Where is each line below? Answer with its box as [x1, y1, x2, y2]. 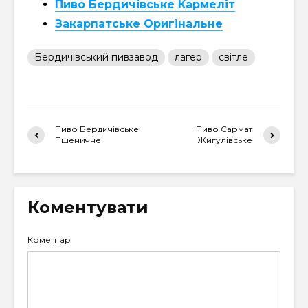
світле [219, 51, 248, 63]
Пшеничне [55, 135, 101, 145]
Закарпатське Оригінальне [55, 17, 223, 30]
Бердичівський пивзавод [34, 51, 158, 63]
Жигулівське [197, 135, 253, 145]
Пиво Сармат [196, 124, 253, 134]
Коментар [27, 234, 71, 245]
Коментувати [27, 197, 148, 217]
